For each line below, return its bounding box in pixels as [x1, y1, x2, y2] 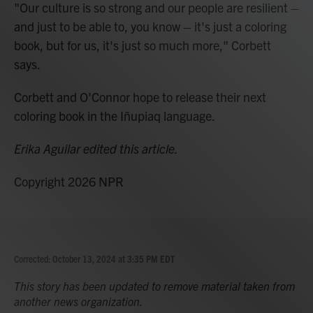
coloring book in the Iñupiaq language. [14, 108, 215, 124]
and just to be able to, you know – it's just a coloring [14, 18, 286, 34]
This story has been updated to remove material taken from [14, 279, 295, 293]
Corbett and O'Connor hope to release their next [14, 89, 266, 105]
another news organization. [14, 294, 143, 308]
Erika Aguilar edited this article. [14, 140, 178, 156]
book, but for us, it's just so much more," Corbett [14, 37, 271, 53]
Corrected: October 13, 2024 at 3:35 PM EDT [14, 252, 175, 265]
